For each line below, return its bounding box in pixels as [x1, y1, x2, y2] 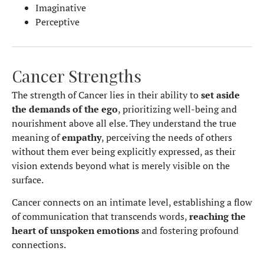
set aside [201, 88, 240, 101]
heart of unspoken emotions [12, 224, 139, 237]
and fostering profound [139, 224, 239, 237]
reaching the [189, 210, 246, 223]
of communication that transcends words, [12, 210, 189, 223]
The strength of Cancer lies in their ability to [12, 88, 201, 101]
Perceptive [35, 15, 80, 28]
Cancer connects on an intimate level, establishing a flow [12, 196, 252, 209]
